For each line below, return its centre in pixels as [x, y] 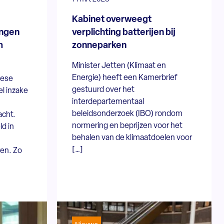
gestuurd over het [103, 90]
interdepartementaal [108, 102]
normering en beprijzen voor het [127, 126]
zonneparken [99, 45]
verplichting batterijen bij [124, 32]
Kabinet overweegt [112, 19]
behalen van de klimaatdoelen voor [132, 138]
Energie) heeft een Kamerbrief [125, 78]
